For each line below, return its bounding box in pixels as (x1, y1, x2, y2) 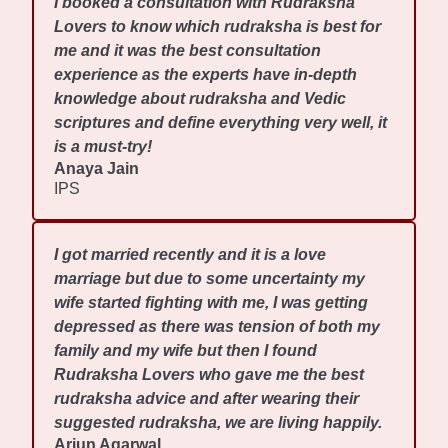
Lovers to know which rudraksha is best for (54, 18, 382, 36)
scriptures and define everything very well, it (54, 114, 388, 132)
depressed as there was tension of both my (54, 318, 381, 336)
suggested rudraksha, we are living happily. (54, 414, 383, 432)
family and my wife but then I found (54, 342, 318, 360)
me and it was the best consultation (54, 42, 322, 60)
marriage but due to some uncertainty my (54, 270, 366, 288)
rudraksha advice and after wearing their (54, 390, 360, 408)
